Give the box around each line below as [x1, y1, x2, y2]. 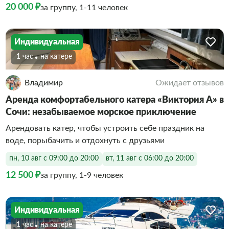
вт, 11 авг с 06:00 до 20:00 [105, 155, 194, 162]
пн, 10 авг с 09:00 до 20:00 [9, 155, 99, 162]
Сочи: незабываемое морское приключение [5, 107, 196, 117]
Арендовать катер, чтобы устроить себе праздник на [5, 124, 204, 132]
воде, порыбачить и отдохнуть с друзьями [5, 136, 165, 145]
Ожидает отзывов [155, 78, 224, 87]
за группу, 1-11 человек [40, 3, 128, 12]
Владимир [24, 78, 63, 87]
